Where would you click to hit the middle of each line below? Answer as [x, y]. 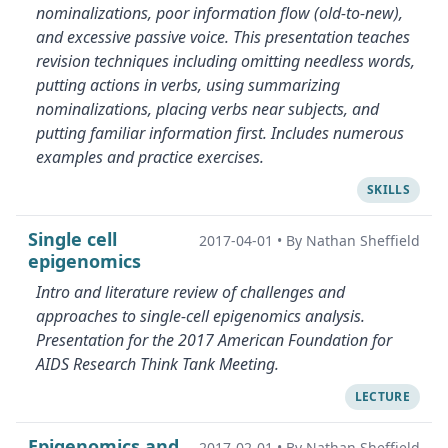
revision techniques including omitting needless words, [225, 61]
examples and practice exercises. [150, 157]
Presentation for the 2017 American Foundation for [214, 340]
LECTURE [382, 396]
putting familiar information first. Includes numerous [220, 133]
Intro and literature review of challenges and [190, 292]
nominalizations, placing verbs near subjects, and [207, 109]
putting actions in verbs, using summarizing [188, 85]
